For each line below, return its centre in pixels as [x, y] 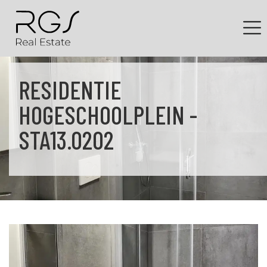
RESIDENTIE [70, 90]
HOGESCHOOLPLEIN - [108, 115]
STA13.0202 [66, 140]
